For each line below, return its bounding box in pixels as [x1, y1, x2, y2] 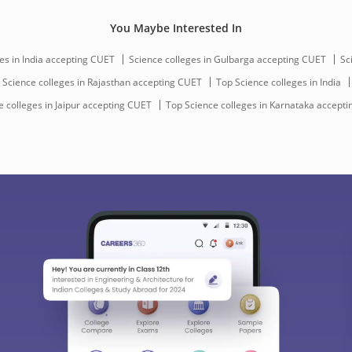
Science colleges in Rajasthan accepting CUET [2, 75, 202, 89]
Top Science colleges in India [215, 75, 341, 89]
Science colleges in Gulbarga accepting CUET [128, 52, 326, 66]
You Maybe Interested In [110, 20, 242, 36]
